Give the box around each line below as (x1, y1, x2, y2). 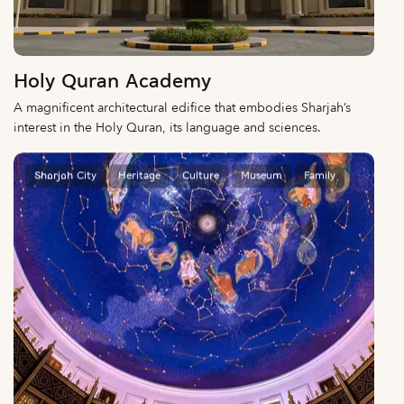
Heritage (118, 170, 161, 181)
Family (304, 170, 335, 181)
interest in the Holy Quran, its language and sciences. (14, 118, 321, 136)
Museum (241, 170, 282, 181)
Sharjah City (34, 170, 96, 181)
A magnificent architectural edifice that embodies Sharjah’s (14, 98, 351, 116)
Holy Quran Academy (14, 71, 211, 93)
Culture (182, 170, 219, 181)
